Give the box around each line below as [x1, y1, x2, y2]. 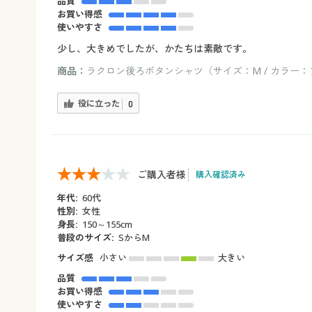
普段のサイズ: [57, 231, 114, 244]
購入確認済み [196, 169, 246, 181]
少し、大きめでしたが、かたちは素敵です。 [57, 42, 252, 56]
